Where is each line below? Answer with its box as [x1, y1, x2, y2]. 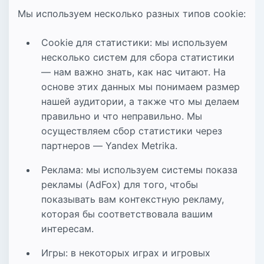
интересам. [41, 222, 94, 235]
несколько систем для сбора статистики [41, 51, 235, 63]
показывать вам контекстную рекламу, [41, 193, 224, 205]
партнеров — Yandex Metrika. [41, 139, 177, 151]
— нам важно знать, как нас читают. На [41, 65, 226, 78]
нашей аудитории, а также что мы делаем [41, 95, 239, 107]
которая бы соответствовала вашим [41, 207, 213, 220]
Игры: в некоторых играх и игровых [41, 246, 210, 259]
